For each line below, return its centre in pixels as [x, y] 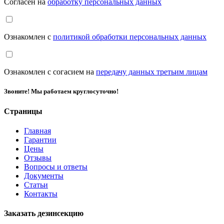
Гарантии [40, 139]
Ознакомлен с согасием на [50, 72]
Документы [44, 175]
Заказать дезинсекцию [44, 213]
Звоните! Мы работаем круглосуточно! [61, 91]
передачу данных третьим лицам [152, 72]
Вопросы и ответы [56, 166]
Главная [37, 130]
